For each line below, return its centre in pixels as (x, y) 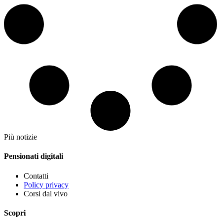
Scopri (15, 213)
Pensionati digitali (34, 156)
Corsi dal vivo (46, 193)
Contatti (36, 176)
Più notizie (20, 137)
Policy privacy (46, 184)
